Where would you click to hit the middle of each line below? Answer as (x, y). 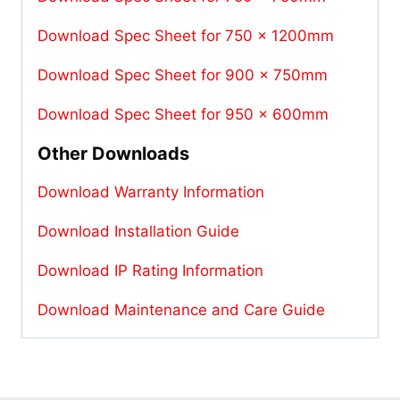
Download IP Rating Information (150, 270)
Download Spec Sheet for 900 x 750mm (183, 75)
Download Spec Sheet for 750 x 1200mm (186, 35)
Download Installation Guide (138, 231)
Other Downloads (113, 153)
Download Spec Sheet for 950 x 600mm (183, 114)
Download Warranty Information (151, 192)
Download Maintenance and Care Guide (181, 309)
